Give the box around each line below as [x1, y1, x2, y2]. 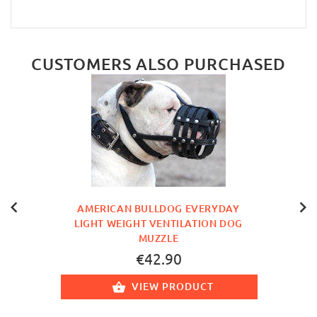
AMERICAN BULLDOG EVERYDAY [77, 202, 240, 216]
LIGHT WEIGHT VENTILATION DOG [74, 217, 243, 231]
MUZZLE [138, 231, 179, 246]
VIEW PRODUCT [131, 279, 214, 294]
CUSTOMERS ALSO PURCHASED [31, 53, 286, 74]
